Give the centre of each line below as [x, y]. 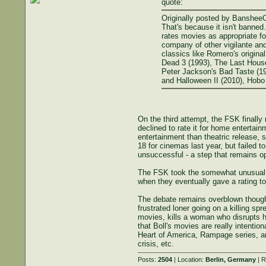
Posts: [148, 259]
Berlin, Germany [230, 259]
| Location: [189, 259]
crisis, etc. [156, 243]
